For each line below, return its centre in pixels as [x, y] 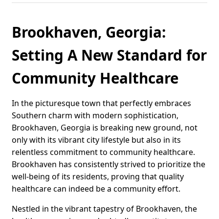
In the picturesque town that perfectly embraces [101, 103]
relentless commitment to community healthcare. [103, 152]
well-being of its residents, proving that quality [98, 177]
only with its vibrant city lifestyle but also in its [96, 140]
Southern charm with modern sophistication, [95, 116]
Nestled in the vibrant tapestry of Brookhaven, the [104, 209]
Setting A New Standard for [109, 55]
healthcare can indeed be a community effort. [96, 189]
